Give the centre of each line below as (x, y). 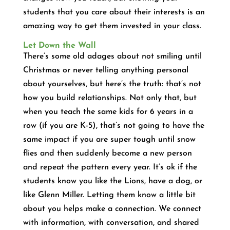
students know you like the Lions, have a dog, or (112, 181)
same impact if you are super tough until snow (109, 139)
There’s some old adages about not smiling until (112, 56)
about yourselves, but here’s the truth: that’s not (112, 84)
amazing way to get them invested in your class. (112, 26)
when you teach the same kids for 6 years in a (108, 112)
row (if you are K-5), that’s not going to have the (113, 126)
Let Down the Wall (59, 45)
